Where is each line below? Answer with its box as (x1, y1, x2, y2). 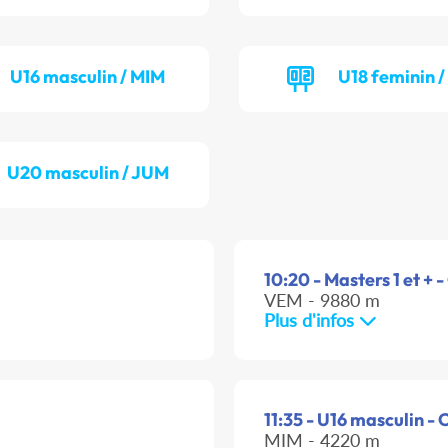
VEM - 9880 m (264, 289, 380, 312)
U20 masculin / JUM (6, 161, 169, 185)
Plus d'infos (264, 309, 359, 332)
